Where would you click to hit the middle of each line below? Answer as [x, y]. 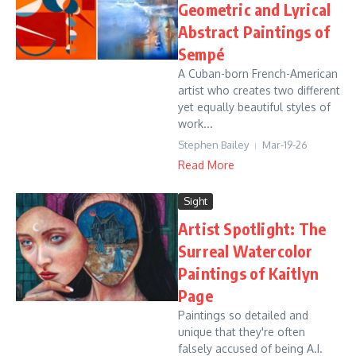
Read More [206, 165]
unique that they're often [242, 332]
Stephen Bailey [213, 145]
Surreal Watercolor [246, 251]
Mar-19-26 [285, 145]
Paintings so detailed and [243, 315]
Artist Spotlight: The [252, 228]
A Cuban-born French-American [258, 74]
